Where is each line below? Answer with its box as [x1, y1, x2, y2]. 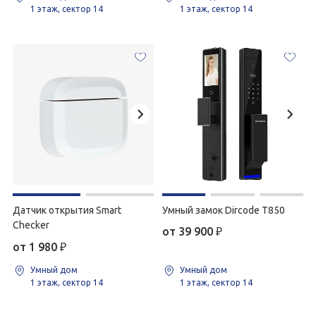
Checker [13, 219, 49, 231]
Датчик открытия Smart [13, 205, 121, 216]
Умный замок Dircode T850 [162, 205, 285, 216]
